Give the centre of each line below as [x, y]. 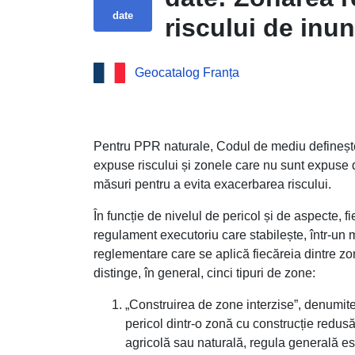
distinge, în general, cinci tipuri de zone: [204, 273]
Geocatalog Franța [187, 73]
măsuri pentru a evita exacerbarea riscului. [212, 184]
